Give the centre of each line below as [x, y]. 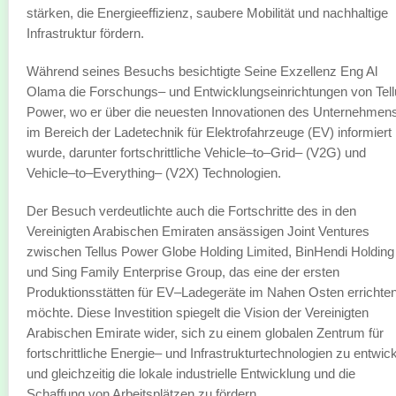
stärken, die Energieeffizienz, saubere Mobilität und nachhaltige [207, 13]
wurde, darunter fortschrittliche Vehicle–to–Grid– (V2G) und [196, 152]
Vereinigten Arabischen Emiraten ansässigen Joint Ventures [198, 231]
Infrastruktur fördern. [85, 33]
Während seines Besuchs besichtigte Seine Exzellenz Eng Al [202, 71]
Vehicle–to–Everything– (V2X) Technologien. [154, 173]
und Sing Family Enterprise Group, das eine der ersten [183, 272]
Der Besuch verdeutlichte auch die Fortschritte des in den [191, 211]
